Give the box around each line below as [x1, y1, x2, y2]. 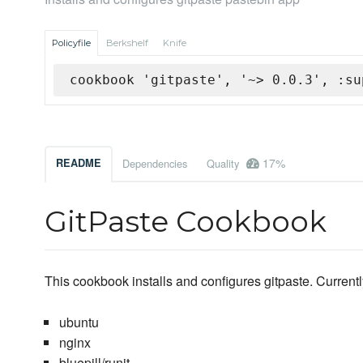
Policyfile [52, 37, 91, 49]
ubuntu [58, 313, 99, 332]
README [56, 156, 101, 171]
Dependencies [122, 156, 187, 172]
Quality [207, 156, 242, 172]
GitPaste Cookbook [45, 203, 327, 240]
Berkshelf [106, 37, 148, 49]
